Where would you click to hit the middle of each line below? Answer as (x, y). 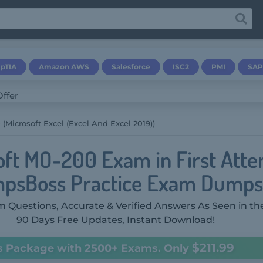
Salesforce (131, 67)
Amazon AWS (64, 67)
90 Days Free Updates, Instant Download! (115, 220)
